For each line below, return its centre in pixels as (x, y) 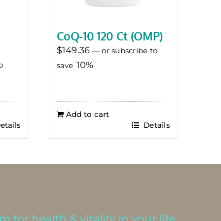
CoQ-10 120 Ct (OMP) (110, 36)
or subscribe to (129, 51)
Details (156, 125)
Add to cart (88, 114)
